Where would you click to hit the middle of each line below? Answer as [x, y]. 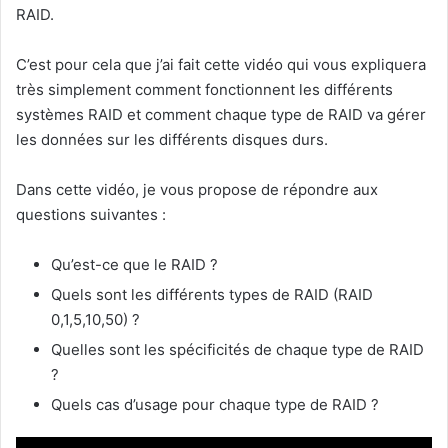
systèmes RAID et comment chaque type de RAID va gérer [221, 115]
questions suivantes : [91, 215]
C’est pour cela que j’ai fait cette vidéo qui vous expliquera [221, 65]
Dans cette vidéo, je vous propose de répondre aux [197, 190]
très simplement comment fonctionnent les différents [204, 90]
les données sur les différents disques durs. [172, 140]
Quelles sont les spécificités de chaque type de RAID [237, 350]
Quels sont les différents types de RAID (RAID [212, 295]
